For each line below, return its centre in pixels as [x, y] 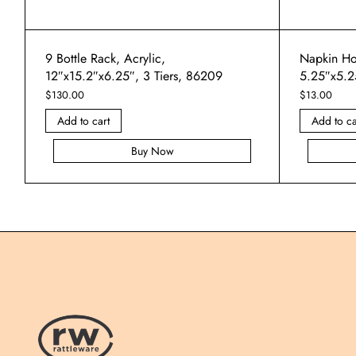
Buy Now [152, 151]
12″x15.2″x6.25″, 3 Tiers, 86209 [134, 75]
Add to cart [83, 120]
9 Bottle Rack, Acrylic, [105, 58]
